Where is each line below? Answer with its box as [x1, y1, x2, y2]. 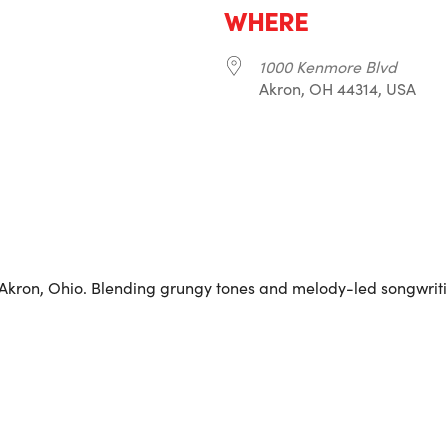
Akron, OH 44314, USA [259, 78, 416, 99]
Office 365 [266, 180, 341, 201]
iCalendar [71, 180, 144, 201]
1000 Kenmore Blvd [259, 56, 397, 77]
